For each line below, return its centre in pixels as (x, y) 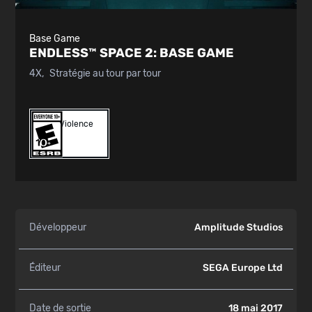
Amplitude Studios (238, 228)
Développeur (58, 228)
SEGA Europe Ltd (242, 268)
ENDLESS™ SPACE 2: (95, 53)
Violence (77, 124)
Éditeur (45, 268)
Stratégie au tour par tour (106, 73)
